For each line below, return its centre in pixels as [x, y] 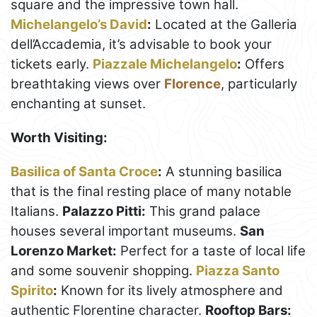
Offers [263, 64]
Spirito [32, 290]
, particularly [259, 83]
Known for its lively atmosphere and [170, 290]
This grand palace [203, 211]
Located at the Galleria [224, 24]
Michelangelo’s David [79, 24]
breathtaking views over [87, 83]
